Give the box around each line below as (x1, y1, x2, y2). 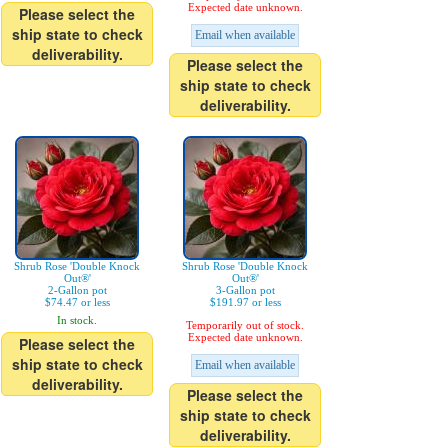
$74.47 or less (44, 296, 110, 308)
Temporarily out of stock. (186, 319, 304, 331)
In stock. (57, 314, 97, 326)
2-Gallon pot (47, 284, 107, 296)
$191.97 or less (209, 296, 281, 308)
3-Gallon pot (215, 284, 275, 296)
